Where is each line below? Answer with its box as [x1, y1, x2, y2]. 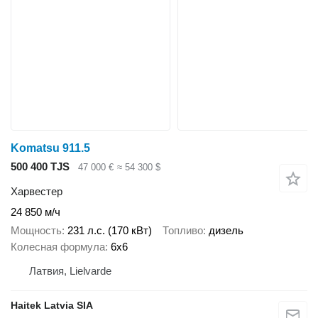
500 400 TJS [11, 160, 70, 173]
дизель [209, 224, 243, 237]
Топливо [163, 224, 203, 237]
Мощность [11, 224, 62, 237]
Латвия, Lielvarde [29, 265, 111, 278]
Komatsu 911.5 [11, 142, 90, 155]
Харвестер [11, 185, 62, 197]
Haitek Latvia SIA [11, 300, 93, 312]
